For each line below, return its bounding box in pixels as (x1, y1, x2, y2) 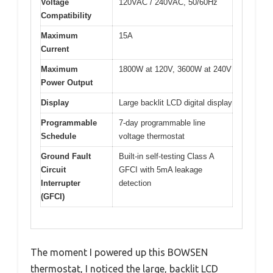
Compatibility (41, 11, 91, 20)
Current (41, 44, 69, 54)
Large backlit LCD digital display (119, 98, 232, 107)
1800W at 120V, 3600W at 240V (119, 65, 232, 74)
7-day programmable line (119, 118, 205, 127)
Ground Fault (41, 152, 91, 161)
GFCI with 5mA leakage (119, 165, 202, 174)
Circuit (41, 165, 66, 174)
